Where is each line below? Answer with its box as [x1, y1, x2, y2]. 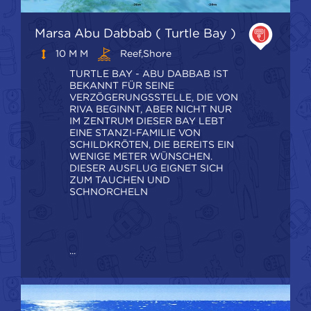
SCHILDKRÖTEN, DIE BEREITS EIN [69, 139, 234, 151]
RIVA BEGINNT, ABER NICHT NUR [69, 103, 232, 115]
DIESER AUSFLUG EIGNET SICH [69, 162, 224, 174]
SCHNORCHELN [69, 186, 148, 198]
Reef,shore [117, 48, 171, 60]
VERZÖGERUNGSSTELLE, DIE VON [69, 92, 238, 103]
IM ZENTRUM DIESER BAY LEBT [69, 115, 224, 127]
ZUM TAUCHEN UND [69, 174, 170, 186]
